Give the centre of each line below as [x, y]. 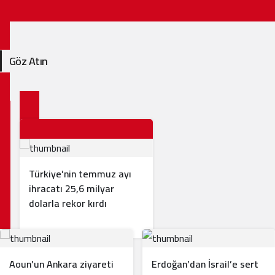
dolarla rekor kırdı [68, 203]
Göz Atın [29, 61]
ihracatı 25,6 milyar [72, 188]
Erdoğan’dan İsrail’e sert [205, 264]
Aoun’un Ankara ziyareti [61, 264]
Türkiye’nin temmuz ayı [80, 173]
